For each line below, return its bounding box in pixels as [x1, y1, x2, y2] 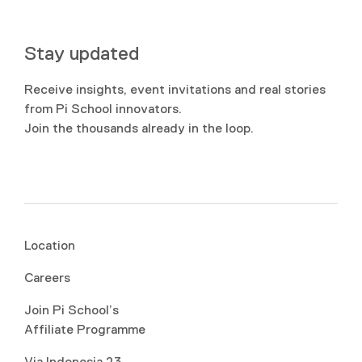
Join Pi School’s [24, 303, 119, 317]
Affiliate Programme [24, 322, 145, 336]
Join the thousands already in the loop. [24, 121, 254, 135]
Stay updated [24, 42, 139, 64]
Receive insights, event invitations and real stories [24, 82, 326, 96]
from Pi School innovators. [24, 102, 182, 116]
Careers [24, 271, 70, 284]
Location [24, 238, 75, 252]
